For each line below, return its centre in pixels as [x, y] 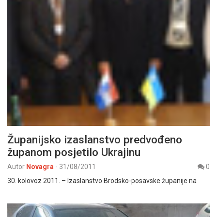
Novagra [40, 167]
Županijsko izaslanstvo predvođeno [95, 140]
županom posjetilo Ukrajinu [74, 152]
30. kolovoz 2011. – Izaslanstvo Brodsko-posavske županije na [102, 181]
